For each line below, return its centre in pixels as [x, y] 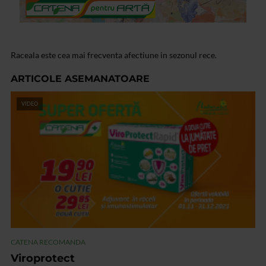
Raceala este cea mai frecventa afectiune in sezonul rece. [114, 55]
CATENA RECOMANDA [48, 242]
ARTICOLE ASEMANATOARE [80, 79]
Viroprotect [43, 258]
